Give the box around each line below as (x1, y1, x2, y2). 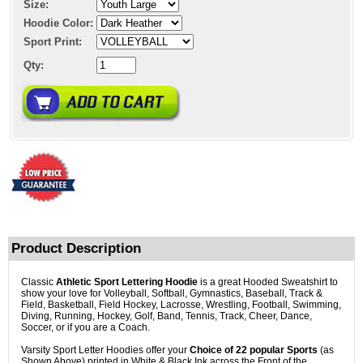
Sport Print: (23, 36, 82, 49)
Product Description (11, 240, 141, 257)
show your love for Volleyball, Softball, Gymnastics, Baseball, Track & (21, 288, 322, 300)
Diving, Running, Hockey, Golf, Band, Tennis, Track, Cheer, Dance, (21, 310, 312, 322)
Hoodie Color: (23, 17, 93, 30)
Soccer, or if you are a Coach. (21, 322, 150, 334)
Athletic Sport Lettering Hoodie (56, 276, 198, 288)
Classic (21, 276, 56, 288)
